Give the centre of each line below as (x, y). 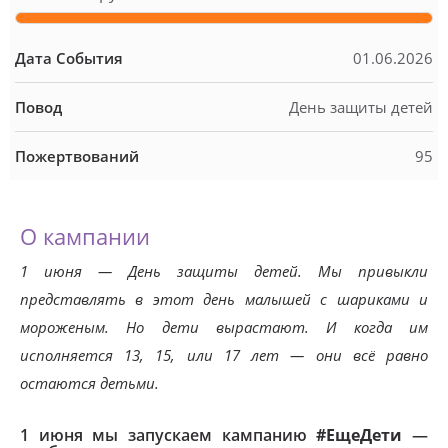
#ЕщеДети (359, 435)
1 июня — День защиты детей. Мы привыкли (224, 271)
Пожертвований (77, 156)
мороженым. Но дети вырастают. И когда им (224, 327)
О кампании (85, 236)
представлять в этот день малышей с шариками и (224, 299)
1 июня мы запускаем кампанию (168, 435)
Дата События (69, 58)
